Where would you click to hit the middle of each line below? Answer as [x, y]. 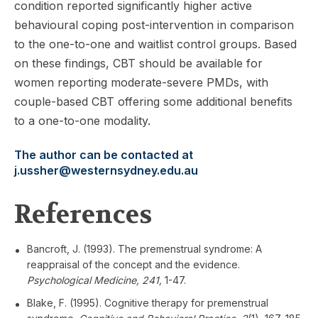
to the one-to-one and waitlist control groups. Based [155, 44]
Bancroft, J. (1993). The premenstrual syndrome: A [144, 248]
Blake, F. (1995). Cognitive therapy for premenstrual [148, 302]
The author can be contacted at [104, 154]
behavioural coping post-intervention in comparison [154, 24]
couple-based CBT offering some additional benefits [153, 101]
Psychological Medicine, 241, [94, 280]
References [83, 214]
